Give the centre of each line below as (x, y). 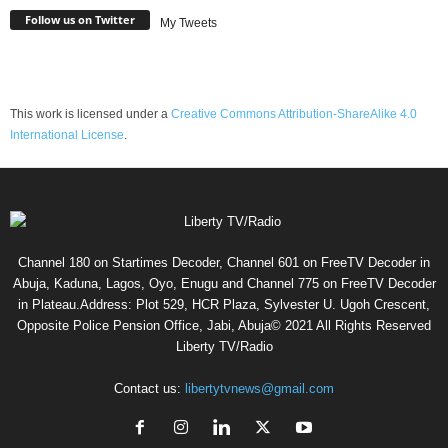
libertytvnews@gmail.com (259, 389)
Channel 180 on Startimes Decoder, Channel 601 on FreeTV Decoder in (224, 263)
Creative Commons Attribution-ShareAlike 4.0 (294, 114)
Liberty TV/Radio (224, 347)
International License (67, 135)
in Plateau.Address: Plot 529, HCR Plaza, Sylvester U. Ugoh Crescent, (224, 305)
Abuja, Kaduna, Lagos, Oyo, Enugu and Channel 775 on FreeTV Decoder (224, 284)
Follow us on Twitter (80, 20)
